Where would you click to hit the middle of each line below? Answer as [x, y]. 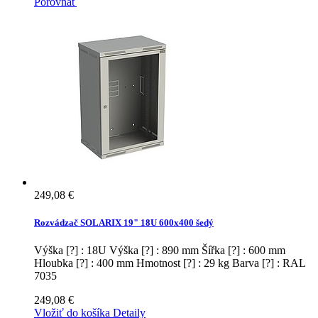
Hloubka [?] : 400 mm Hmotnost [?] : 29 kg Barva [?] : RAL [170, 263]
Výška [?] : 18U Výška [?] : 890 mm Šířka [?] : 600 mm [160, 251]
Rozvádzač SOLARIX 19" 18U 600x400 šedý [124, 223]
